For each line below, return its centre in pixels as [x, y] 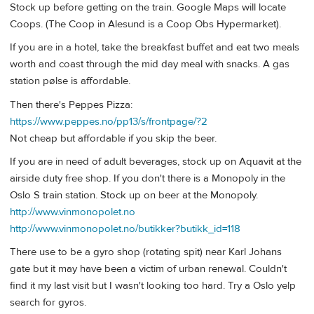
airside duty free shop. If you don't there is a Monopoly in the [148, 178]
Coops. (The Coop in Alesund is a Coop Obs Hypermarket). [145, 24]
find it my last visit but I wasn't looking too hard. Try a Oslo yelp [153, 286]
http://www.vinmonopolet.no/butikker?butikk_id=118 [125, 228]
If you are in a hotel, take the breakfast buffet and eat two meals [155, 48]
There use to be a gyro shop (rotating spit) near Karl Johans [146, 252]
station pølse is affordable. [70, 81]
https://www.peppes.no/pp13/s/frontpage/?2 [109, 121]
